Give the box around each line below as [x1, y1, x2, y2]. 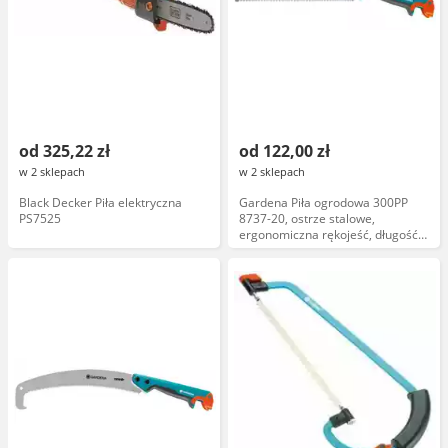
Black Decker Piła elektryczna [19, 194, 182, 211]
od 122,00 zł [239, 140, 330, 162]
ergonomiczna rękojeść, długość [239, 226, 418, 243]
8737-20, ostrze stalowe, [239, 210, 375, 227]
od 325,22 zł [19, 140, 110, 162]
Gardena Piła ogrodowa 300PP [239, 194, 408, 211]
